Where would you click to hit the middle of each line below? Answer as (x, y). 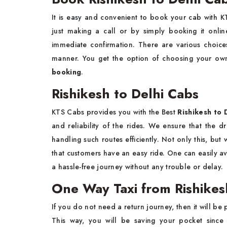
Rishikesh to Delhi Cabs (125, 94)
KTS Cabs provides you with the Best (114, 112)
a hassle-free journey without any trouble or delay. (139, 167)
